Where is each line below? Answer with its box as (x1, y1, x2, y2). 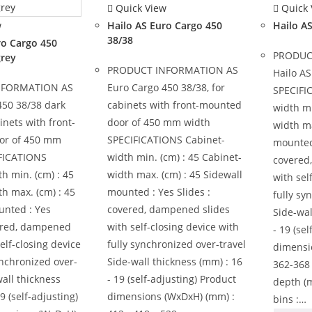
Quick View (113, 1, 167, 15)
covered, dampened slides (107, 203, 231, 217)
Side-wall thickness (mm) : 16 (107, 255, 243, 269)
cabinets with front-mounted (107, 98, 242, 112)
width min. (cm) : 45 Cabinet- (107, 150, 242, 164)
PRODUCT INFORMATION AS (107, 63, 239, 77)
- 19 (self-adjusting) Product (107, 272, 237, 286)
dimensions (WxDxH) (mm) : (107, 290, 235, 304)
